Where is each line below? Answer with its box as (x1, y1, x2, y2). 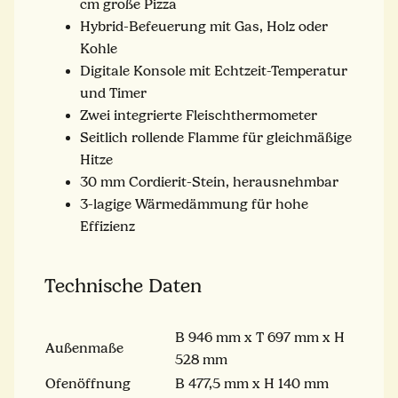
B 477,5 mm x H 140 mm (175, 375, 329, 392)
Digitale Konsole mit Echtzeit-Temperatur (80, 62, 347, 79)
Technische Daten (44, 274, 202, 298)
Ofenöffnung (45, 375, 131, 392)
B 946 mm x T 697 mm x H (175, 329, 345, 346)
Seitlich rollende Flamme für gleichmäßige (80, 129, 352, 146)
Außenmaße (45, 339, 123, 356)
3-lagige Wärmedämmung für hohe (80, 195, 308, 212)
